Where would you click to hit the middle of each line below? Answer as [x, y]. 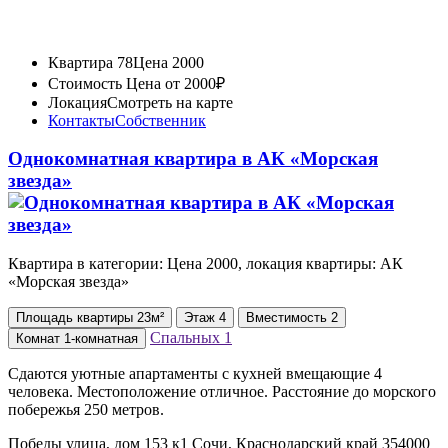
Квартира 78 [90, 62]
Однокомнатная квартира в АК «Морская [193, 159]
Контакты [81, 120]
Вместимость [288, 317]
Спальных [187, 337]
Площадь [44, 317]
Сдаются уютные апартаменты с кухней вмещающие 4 [195, 373]
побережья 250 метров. [86, 409]
